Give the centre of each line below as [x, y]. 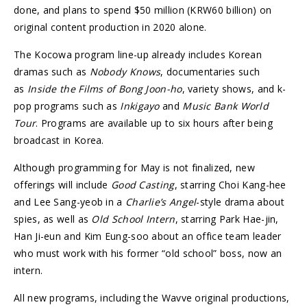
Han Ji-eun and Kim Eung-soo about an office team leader [148, 236]
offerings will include [62, 185]
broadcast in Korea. [59, 140]
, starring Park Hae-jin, [227, 219]
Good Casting [143, 185]
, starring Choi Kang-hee [230, 185]
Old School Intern [133, 219]
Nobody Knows [125, 72]
